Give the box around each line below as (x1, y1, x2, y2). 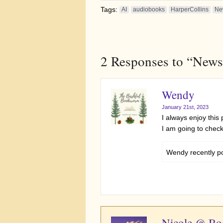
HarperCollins (171, 6, 209, 13)
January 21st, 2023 (161, 104, 209, 111)
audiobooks (133, 6, 165, 13)
